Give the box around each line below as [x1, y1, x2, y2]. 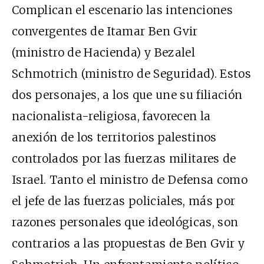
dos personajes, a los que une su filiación [12, 87, 243, 102]
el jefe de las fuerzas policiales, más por [12, 193, 236, 208]
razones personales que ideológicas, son [12, 214, 239, 229]
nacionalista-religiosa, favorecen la [12, 108, 211, 123]
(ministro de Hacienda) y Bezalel [12, 45, 195, 60]
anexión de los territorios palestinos [12, 130, 217, 144]
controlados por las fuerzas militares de [12, 151, 236, 166]
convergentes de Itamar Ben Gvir [12, 24, 198, 38]
